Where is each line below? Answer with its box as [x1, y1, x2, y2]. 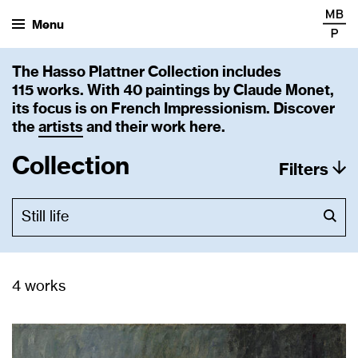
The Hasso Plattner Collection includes [12, 66, 281, 80]
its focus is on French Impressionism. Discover [12, 102, 335, 117]
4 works [12, 280, 66, 294]
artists [38, 121, 83, 135]
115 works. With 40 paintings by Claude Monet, [12, 84, 334, 98]
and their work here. [83, 121, 225, 135]
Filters [279, 161, 328, 178]
